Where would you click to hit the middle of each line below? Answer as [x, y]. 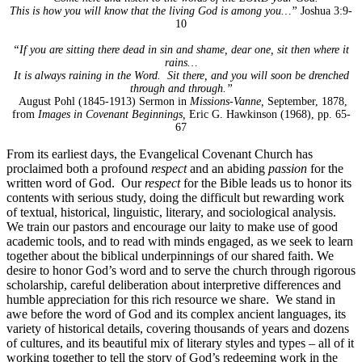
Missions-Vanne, [228, 101]
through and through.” [181, 88]
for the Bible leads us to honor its [266, 183]
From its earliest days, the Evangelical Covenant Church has [160, 154]
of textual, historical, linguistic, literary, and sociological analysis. [173, 212]
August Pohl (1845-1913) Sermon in [104, 101]
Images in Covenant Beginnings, [113, 114]
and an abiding [227, 168]
